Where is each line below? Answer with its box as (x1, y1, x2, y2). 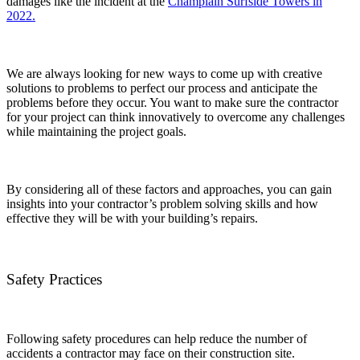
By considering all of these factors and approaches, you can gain (6, 182, 332, 196)
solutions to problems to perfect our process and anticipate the (6, 80, 317, 95)
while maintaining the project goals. (6, 124, 186, 138)
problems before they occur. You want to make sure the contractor (6, 95, 338, 109)
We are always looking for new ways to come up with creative (6, 66, 322, 80)
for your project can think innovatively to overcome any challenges (6, 109, 345, 124)
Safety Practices (6, 271, 102, 288)
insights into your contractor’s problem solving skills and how (6, 196, 318, 211)
